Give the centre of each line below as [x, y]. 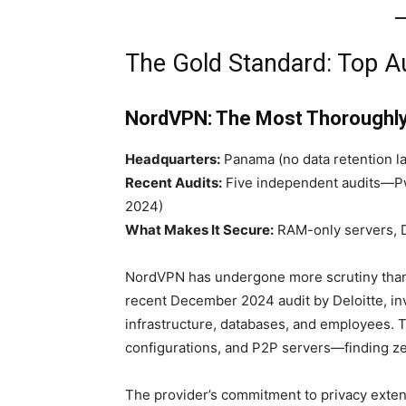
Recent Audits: [174, 183]
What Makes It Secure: [199, 230]
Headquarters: [173, 159]
